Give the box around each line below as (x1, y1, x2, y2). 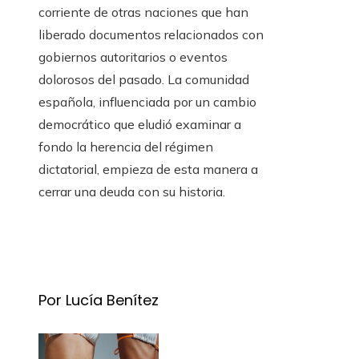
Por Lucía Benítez (38, 290, 159, 311)
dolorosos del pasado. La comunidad (38, 71, 249, 88)
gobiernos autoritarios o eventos (38, 49, 228, 66)
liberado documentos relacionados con (38, 26, 264, 43)
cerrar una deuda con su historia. (38, 184, 225, 200)
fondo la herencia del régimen (38, 139, 213, 155)
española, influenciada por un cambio (38, 94, 256, 111)
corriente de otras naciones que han (38, 4, 248, 21)
